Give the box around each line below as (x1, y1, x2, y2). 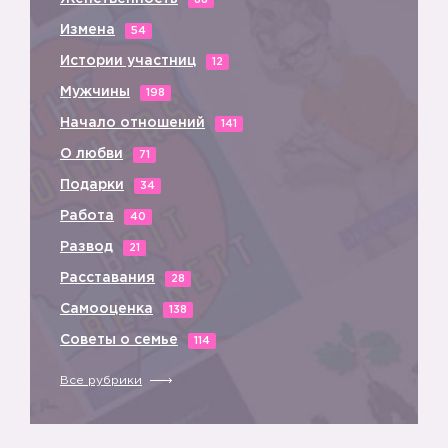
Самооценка (60, 303, 153, 315)
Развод (60, 241, 113, 253)
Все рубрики (60, 375, 142, 386)
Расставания (60, 272, 155, 284)
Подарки (60, 179, 124, 191)
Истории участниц (60, 55, 196, 67)
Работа (60, 210, 114, 222)
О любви (60, 148, 123, 160)
